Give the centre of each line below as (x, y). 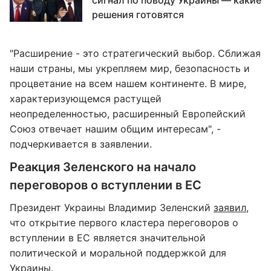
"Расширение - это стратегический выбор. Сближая (135, 53)
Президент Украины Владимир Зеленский (112, 207)
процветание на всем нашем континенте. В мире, (128, 83)
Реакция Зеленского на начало (103, 167)
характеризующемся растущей (86, 99)
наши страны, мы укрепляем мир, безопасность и (130, 68)
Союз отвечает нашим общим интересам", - (115, 129)
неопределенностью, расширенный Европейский (128, 114)
